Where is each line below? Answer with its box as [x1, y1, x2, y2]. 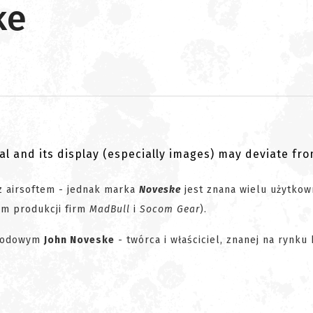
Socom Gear [136, 203, 200, 215]
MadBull [89, 203, 130, 215]
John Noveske [44, 234, 115, 246]
